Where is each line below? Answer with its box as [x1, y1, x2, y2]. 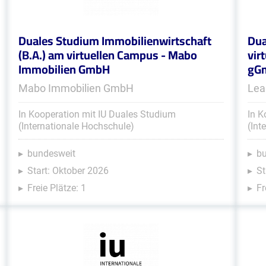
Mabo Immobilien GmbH [18, 82, 134, 94]
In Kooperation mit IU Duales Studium [18, 109, 176, 120]
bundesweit [27, 148, 75, 159]
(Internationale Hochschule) [18, 121, 134, 132]
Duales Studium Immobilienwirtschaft [18, 30, 211, 52]
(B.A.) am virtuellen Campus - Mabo [18, 44, 197, 66]
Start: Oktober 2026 [27, 165, 109, 176]
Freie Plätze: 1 [27, 182, 86, 194]
